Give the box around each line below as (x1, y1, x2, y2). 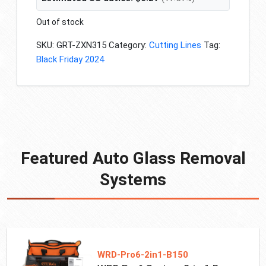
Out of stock (36, 17, 84, 27)
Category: (109, 40, 149, 50)
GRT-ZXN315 (56, 40, 106, 50)
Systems (100, 170, 166, 189)
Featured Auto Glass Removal (20, 148, 246, 168)
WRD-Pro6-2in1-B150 (97, 249, 188, 260)
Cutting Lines (149, 40, 201, 50)
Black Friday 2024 (36, 54, 104, 65)
